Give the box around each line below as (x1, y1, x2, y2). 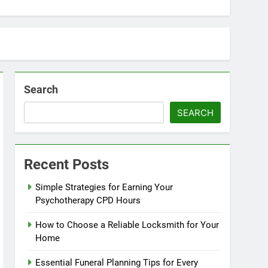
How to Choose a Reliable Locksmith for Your (35, 220, 220, 231)
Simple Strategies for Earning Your (35, 182, 173, 193)
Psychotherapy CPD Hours (35, 195, 141, 206)
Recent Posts (24, 156, 109, 173)
